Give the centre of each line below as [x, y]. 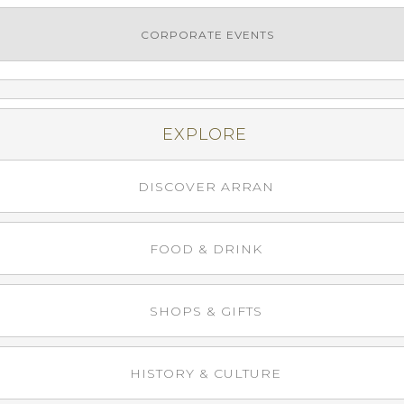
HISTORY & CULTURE [206, 373]
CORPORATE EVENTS [207, 35]
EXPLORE [204, 134]
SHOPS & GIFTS [206, 311]
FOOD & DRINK [206, 249]
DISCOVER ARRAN [206, 187]
